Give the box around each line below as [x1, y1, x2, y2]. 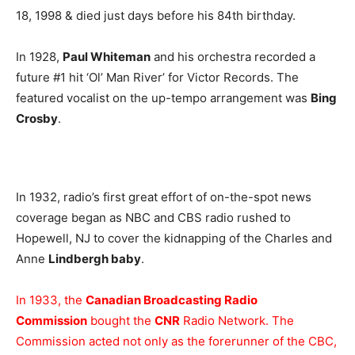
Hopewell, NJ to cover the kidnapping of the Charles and [16, 231, 332, 246]
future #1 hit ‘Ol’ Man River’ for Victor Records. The [16, 70, 299, 85]
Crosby [16, 111, 58, 126]
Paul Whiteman [63, 49, 151, 64]
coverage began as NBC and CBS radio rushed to [16, 210, 291, 225]
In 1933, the [16, 292, 86, 307]
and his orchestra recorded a [151, 49, 315, 64]
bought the [87, 313, 155, 328]
